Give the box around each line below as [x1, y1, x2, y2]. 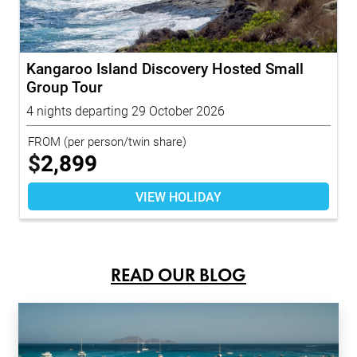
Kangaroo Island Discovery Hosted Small [26, 57, 304, 78]
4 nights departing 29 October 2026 [26, 101, 225, 119]
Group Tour [26, 76, 103, 96]
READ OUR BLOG [111, 263, 246, 286]
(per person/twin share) [61, 132, 186, 149]
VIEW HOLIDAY [135, 187, 222, 205]
